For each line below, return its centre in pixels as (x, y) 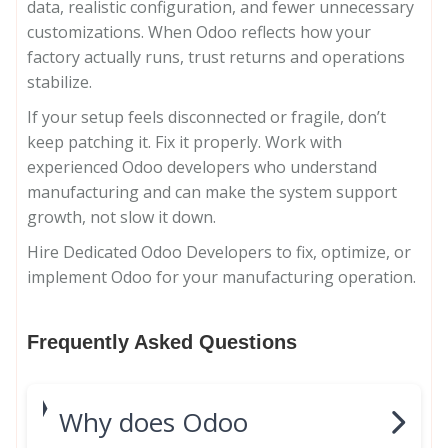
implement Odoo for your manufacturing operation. (221, 277)
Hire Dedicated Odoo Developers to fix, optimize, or (219, 252)
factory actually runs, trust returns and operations (216, 57)
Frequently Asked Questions (162, 342)
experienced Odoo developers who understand (202, 167)
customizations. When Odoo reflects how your (199, 32)
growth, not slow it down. (121, 217)
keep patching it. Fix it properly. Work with (184, 142)
